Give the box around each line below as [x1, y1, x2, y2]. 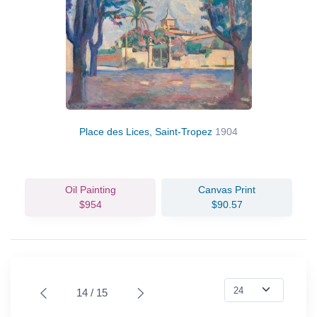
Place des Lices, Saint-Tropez [79, 125, 215, 137]
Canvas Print [198, 183, 255, 195]
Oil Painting [64, 183, 116, 195]
